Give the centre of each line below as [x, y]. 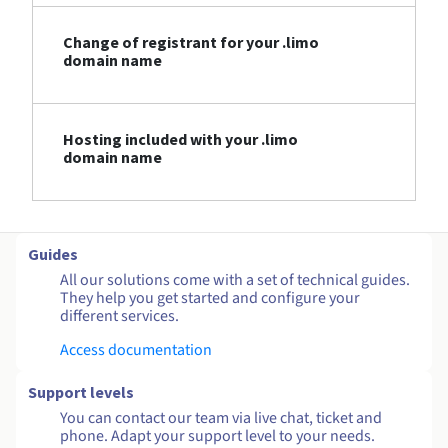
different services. [119, 316]
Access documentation [136, 350]
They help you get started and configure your [210, 298]
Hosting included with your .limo [180, 139]
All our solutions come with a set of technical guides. [235, 280]
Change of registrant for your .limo [191, 42]
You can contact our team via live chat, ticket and [221, 418]
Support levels [81, 392]
